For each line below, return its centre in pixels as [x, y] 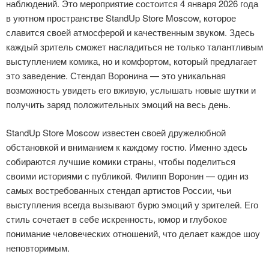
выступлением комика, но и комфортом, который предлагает [131, 61]
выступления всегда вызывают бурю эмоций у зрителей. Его [132, 204]
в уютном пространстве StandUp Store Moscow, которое [121, 18]
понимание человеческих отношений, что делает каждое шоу [133, 233]
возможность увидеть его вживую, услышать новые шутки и [131, 90]
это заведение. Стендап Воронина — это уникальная [116, 75]
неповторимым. [38, 247]
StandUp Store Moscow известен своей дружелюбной [116, 132]
